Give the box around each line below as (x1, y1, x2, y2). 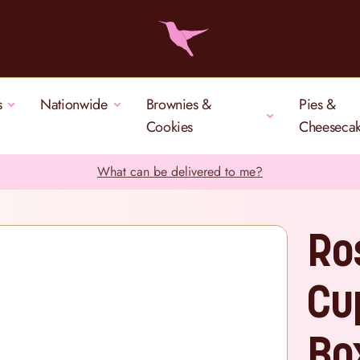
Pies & (299, 94, 337, 115)
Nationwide (40, 94, 108, 115)
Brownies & (145, 94, 212, 115)
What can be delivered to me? (97, 162, 263, 181)
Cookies (145, 117, 194, 137)
